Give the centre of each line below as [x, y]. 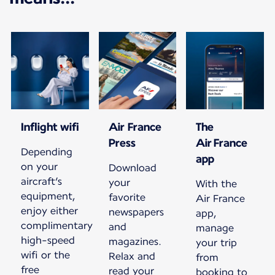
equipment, [48, 196]
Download [132, 168]
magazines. [135, 242]
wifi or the [45, 255]
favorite [127, 198]
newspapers [136, 212]
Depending [47, 152]
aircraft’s [41, 182]
